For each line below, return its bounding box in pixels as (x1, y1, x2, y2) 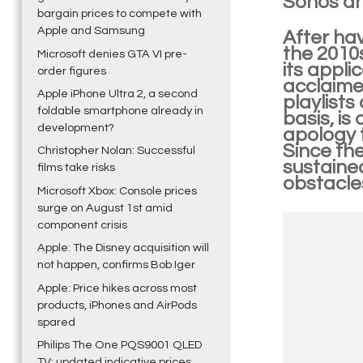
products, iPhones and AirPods (36, 298, 197, 311)
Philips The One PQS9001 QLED (36, 338, 202, 351)
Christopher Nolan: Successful (36, 144, 195, 157)
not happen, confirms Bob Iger (36, 258, 195, 271)
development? (36, 122, 114, 135)
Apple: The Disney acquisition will (36, 241, 209, 254)
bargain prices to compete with (36, 7, 202, 20)
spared (36, 315, 75, 328)
